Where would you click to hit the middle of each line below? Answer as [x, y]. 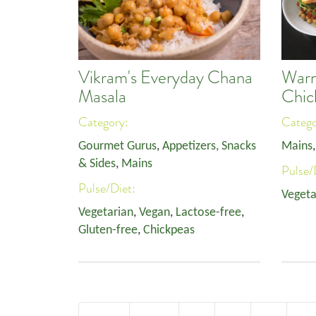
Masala [102, 97]
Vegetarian [106, 213]
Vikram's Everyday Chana [165, 78]
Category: [105, 122]
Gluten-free [108, 230]
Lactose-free [208, 213]
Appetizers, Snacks [209, 146]
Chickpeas [169, 230]
